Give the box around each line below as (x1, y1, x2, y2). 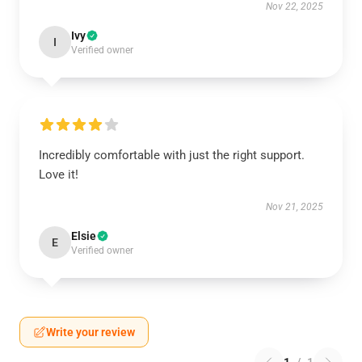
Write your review (46, 326, 135, 339)
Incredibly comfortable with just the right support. (39, 148, 305, 162)
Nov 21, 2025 (266, 201, 323, 213)
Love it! (39, 167, 78, 182)
